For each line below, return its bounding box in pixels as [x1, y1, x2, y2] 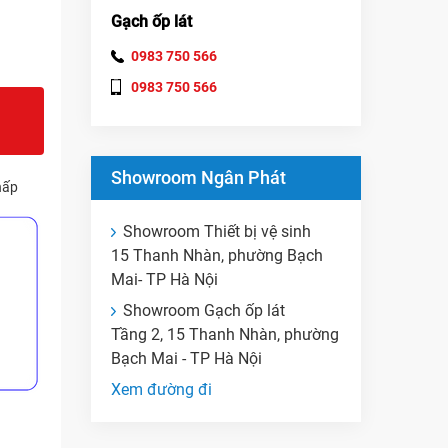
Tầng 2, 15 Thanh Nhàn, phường [111, 325, 339, 345]
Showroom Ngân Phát [111, 167, 286, 189]
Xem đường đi [111, 380, 212, 400]
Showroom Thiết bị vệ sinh [123, 222, 311, 242]
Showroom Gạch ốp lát [123, 301, 285, 321]
